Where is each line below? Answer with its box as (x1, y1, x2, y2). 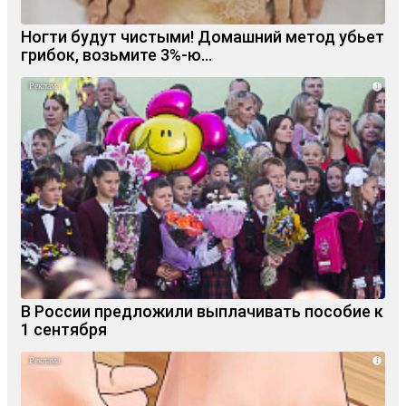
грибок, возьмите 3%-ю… (21, 44, 212, 64)
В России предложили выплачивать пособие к (21, 302, 383, 322)
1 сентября (21, 320, 107, 340)
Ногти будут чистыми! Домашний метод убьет (21, 26, 384, 46)
